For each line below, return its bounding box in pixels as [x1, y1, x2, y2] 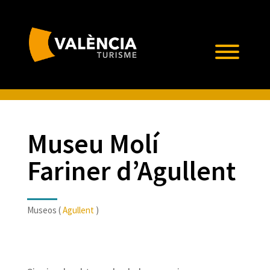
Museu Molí [27, 127, 159, 160]
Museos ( [27, 204, 63, 216]
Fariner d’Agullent [27, 154, 236, 187]
